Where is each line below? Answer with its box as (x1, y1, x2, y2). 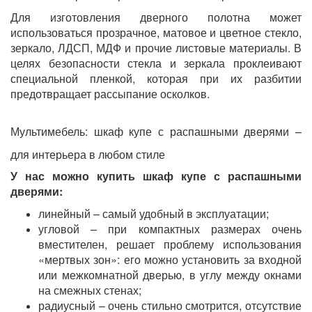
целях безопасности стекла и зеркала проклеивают (10, 55, 302, 72)
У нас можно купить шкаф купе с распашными (10, 168, 302, 185)
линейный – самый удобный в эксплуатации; (38, 205, 269, 222)
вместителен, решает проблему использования (38, 236, 302, 253)
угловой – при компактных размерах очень (38, 221, 302, 237)
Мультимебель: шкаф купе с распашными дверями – (10, 123, 302, 140)
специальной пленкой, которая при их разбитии (10, 70, 302, 87)
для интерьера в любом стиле (10, 146, 165, 163)
